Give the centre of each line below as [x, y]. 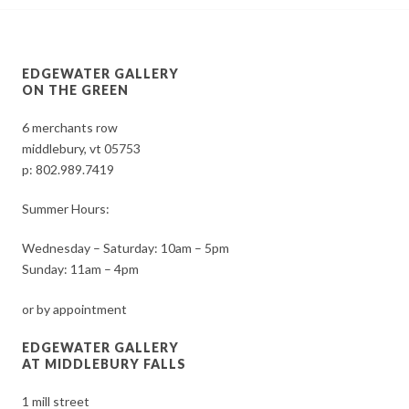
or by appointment [75, 309]
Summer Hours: [66, 209]
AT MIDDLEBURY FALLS [105, 364]
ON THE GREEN [76, 90]
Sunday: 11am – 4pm [81, 269]
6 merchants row [70, 128]
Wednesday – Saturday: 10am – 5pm [126, 248]
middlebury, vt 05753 [82, 149]
